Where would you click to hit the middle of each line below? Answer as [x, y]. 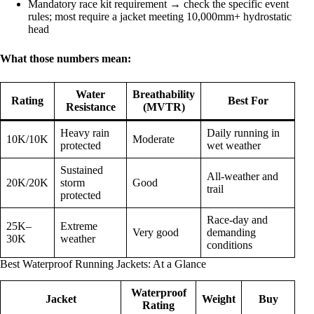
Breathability [164, 94]
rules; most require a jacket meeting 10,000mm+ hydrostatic [160, 16]
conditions [230, 245]
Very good [156, 232]
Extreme [79, 226]
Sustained [82, 170]
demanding [231, 232]
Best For [248, 100]
